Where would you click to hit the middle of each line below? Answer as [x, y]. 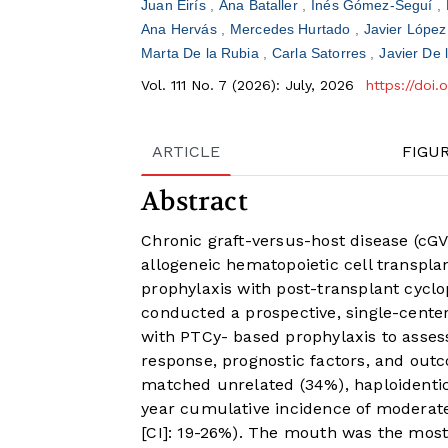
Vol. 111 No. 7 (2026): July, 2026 [250, 85]
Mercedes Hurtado [292, 29]
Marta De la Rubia [202, 53]
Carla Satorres [321, 53]
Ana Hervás [181, 29]
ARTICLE [186, 152]
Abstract [194, 202]
